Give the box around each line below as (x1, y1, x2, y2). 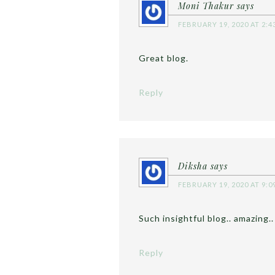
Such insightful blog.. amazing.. (139, 212, 274, 223)
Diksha (178, 160, 207, 172)
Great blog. (139, 52, 188, 63)
